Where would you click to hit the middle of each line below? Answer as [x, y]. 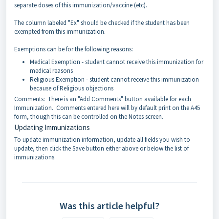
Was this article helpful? [109, 206]
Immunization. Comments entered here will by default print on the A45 [107, 108]
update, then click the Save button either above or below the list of [101, 149]
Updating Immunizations [52, 128]
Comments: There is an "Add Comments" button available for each [103, 99]
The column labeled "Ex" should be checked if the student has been [102, 23]
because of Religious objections [72, 88]
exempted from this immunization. [61, 32]
